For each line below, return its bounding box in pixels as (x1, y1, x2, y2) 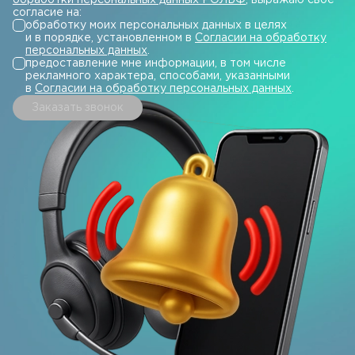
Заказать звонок (32, 103, 124, 113)
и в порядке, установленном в (25, 33, 195, 43)
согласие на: (13, 8, 82, 17)
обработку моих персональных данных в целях (25, 21, 287, 30)
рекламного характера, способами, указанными (25, 71, 290, 81)
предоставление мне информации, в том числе (25, 59, 286, 68)
